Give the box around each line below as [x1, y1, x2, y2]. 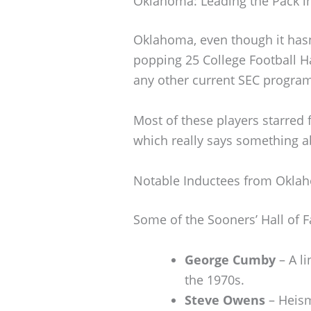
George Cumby [185, 251, 276, 268]
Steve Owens [185, 291, 265, 308]
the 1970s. [185, 271, 244, 288]
